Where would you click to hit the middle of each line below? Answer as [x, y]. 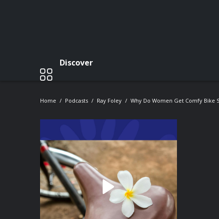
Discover [76, 62]
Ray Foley [109, 100]
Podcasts [77, 100]
